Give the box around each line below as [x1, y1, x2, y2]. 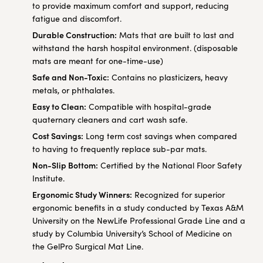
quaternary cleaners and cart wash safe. [32, 113, 187, 125]
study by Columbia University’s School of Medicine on [32, 227, 232, 239]
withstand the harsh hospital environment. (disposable [32, 42, 238, 53]
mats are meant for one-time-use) [32, 55, 163, 66]
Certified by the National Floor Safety [98, 159, 242, 171]
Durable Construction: [32, 28, 117, 41]
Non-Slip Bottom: [32, 159, 98, 171]
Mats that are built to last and [117, 29, 234, 41]
